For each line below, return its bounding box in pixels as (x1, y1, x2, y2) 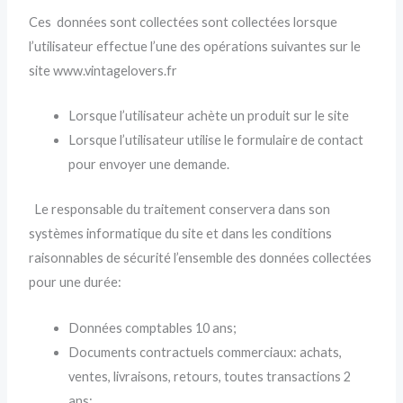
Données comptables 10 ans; (68, 319, 237, 336)
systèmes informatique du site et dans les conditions (29, 226, 333, 242)
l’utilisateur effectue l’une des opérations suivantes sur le (29, 38, 362, 54)
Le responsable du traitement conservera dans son (34, 201, 331, 218)
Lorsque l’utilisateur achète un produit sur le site (68, 107, 350, 123)
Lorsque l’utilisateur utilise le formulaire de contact (68, 131, 364, 148)
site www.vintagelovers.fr (29, 62, 178, 78)
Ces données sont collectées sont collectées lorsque (29, 13, 338, 30)
